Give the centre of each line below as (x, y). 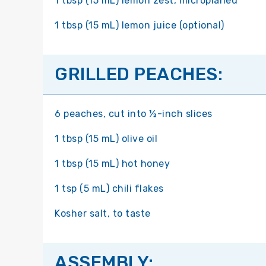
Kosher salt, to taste (103, 214)
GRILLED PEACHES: (139, 75)
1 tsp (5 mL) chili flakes (109, 189)
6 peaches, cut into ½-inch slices (134, 114)
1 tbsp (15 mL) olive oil (106, 139)
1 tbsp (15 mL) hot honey (112, 164)
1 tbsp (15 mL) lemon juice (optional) (140, 26)
